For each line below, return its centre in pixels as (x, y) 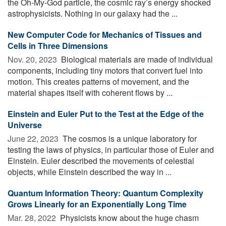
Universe (25, 125)
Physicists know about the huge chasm (128, 217)
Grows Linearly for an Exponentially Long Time (97, 204)
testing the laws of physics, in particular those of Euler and (111, 149)
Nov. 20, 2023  (33, 59)
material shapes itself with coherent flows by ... (90, 92)
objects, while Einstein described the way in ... (90, 172)
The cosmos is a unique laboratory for (129, 138)
